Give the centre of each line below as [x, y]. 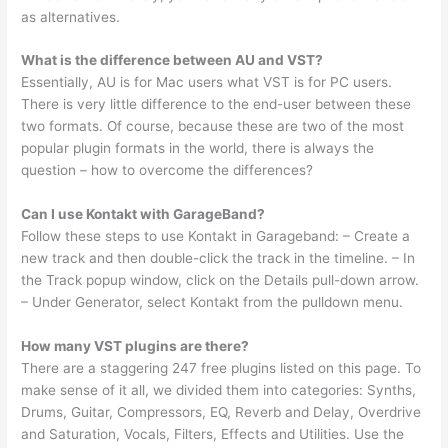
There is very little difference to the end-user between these [216, 104]
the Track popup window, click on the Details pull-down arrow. [220, 280]
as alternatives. [71, 16]
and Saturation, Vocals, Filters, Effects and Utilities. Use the [213, 434]
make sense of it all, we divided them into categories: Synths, [219, 390]
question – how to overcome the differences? [167, 170]
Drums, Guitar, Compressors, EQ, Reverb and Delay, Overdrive [221, 412]
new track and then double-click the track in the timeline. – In [218, 258]
